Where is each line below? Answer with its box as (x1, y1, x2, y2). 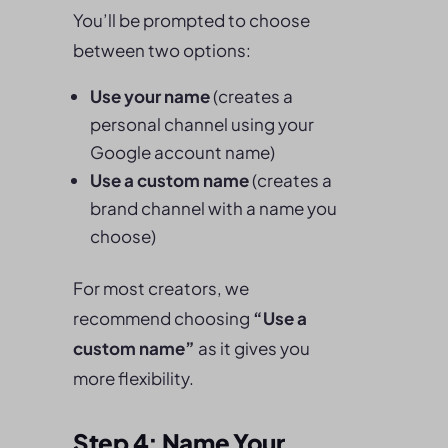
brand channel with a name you (90, 197, 337, 219)
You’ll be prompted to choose (73, 9, 310, 31)
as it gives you (195, 337, 310, 359)
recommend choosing (73, 307, 253, 329)
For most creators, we (73, 277, 249, 299)
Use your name (90, 85, 210, 107)
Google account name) (90, 141, 275, 163)
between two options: (73, 39, 251, 61)
